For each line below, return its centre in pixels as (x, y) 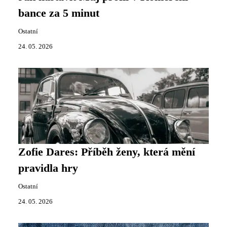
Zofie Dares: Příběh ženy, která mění (107, 152)
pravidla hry (48, 168)
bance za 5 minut (59, 13)
